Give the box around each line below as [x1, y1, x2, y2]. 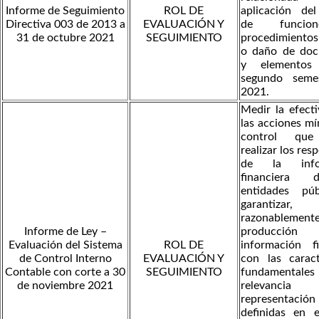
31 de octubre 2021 [16, 31, 115, 43]
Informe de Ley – [23, 225, 107, 237]
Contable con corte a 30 [5, 266, 125, 278]
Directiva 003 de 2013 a [5, 18, 125, 30]
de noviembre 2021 [17, 279, 113, 291]
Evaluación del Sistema [8, 239, 122, 251]
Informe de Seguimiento [6, 4, 125, 16]
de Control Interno [19, 252, 112, 264]
